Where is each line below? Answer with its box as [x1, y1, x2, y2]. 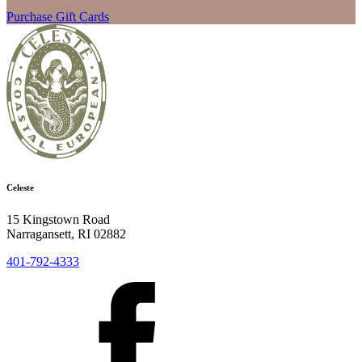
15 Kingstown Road [6, 212, 110, 226]
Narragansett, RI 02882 [6, 226, 126, 241]
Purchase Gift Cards [6, 9, 109, 23]
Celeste [6, 182, 34, 192]
